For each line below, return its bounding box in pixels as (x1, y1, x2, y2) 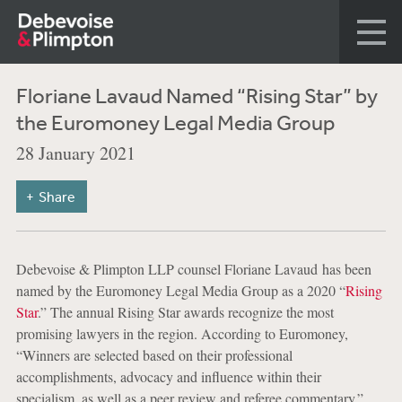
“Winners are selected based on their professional (15, 345, 293, 364)
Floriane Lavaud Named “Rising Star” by (15, 83, 378, 108)
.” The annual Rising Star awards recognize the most (37, 302, 334, 321)
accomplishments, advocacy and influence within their (15, 367, 321, 386)
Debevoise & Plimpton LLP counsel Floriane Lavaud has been (15, 259, 371, 278)
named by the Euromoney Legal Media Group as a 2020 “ (15, 281, 345, 300)
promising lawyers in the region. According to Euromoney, (15, 324, 348, 343)
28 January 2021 (15, 141, 135, 165)
